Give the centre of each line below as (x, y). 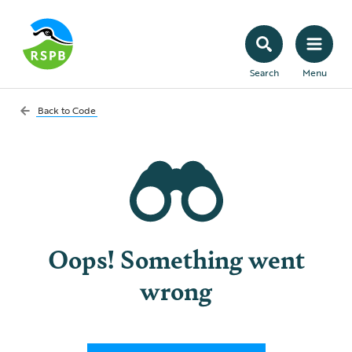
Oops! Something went (176, 258)
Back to (55, 110)
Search (264, 72)
